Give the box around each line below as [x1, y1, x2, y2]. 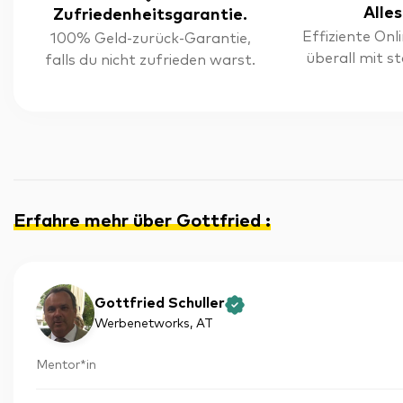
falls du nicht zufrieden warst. [45, 53, 256, 67]
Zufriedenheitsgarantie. [53, 7, 248, 23]
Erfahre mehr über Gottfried [13, 211, 265, 230]
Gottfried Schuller [94, 296, 225, 311]
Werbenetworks [94, 317, 190, 330]
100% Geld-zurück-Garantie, [49, 31, 251, 46]
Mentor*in [36, 358, 96, 372]
